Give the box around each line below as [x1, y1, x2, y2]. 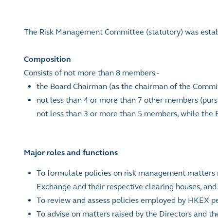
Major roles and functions [24, 148, 118, 157]
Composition [24, 54, 71, 64]
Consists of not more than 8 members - [24, 68, 159, 77]
